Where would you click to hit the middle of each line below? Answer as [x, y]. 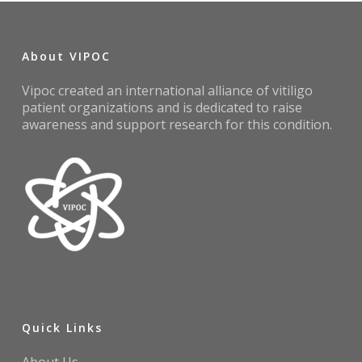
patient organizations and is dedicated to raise [162, 108]
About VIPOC [66, 57]
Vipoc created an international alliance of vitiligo [167, 91]
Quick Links [62, 328]
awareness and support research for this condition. [177, 125]
